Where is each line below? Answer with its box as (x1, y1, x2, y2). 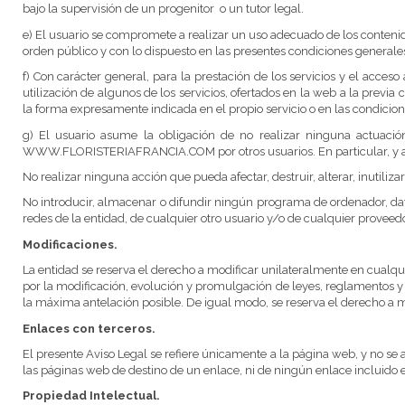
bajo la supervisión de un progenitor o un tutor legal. (22, 2, 304, 16)
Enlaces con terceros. (22, 321, 155, 335)
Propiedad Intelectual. (22, 389, 160, 403)
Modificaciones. (22, 237, 118, 251)
